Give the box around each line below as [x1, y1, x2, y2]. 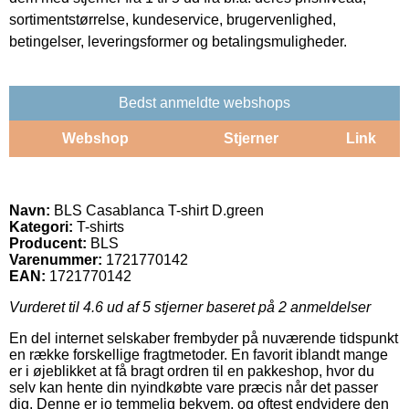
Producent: [9, 235, 87, 251]
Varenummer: [9, 251, 102, 267]
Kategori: [9, 218, 73, 235]
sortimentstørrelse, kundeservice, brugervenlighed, [9, 11, 336, 27]
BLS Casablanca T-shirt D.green [50, 202, 264, 218]
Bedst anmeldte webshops [119, 94, 290, 110]
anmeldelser [287, 299, 371, 315]
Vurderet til [9, 299, 83, 315]
